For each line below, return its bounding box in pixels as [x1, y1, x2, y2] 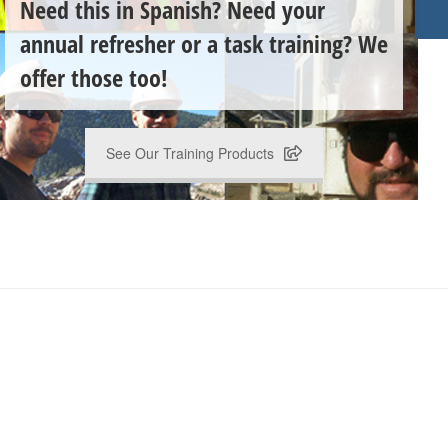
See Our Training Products [106, 143, 274, 164]
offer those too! [20, 60, 168, 94]
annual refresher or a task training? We [20, 26, 388, 60]
